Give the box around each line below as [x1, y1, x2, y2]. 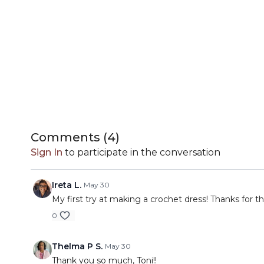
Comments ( [31, 130, 107, 144]
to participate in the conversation [62, 147, 220, 158]
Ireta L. [52, 180, 81, 190]
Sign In [31, 147, 62, 158]
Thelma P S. [52, 241, 103, 252]
